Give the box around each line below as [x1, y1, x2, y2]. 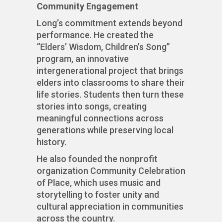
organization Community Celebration [37, 166, 185, 176]
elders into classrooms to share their [37, 77, 185, 88]
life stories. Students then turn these [37, 89, 184, 100]
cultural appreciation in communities [37, 201, 183, 212]
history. [37, 137, 66, 148]
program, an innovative [37, 54, 129, 64]
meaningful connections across [37, 113, 164, 124]
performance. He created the [37, 30, 154, 41]
